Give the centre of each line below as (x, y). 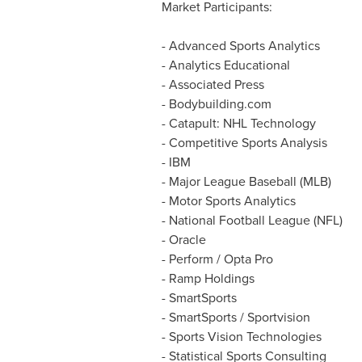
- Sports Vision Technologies (241, 337)
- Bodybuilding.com (216, 104)
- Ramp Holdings (208, 278)
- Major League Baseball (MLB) (246, 181)
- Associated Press (213, 84)
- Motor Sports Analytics (228, 201)
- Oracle (183, 240)
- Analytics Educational (225, 65)
